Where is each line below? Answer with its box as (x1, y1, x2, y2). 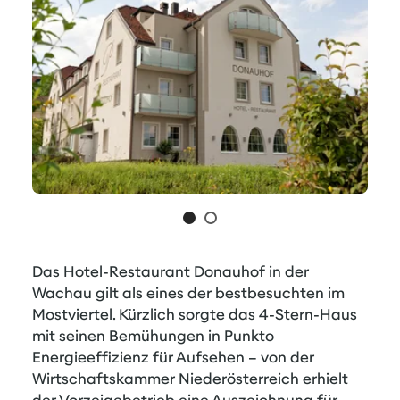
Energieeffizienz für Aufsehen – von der (32, 347, 314, 367)
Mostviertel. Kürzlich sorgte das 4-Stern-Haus (32, 304, 357, 324)
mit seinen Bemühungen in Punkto (32, 326, 274, 346)
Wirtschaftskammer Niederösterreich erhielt (32, 369, 348, 388)
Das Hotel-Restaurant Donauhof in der (32, 262, 309, 281)
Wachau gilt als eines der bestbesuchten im (32, 283, 345, 303)
